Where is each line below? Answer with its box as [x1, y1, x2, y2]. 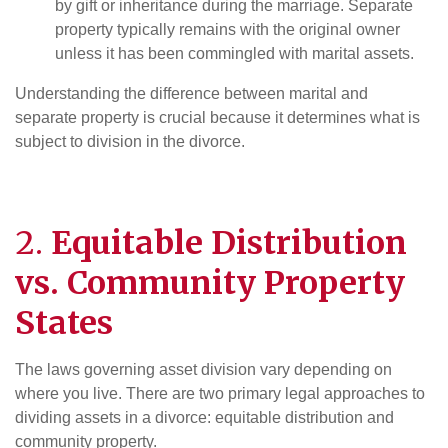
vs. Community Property [15, 263, 405, 303]
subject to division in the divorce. [15, 133, 245, 150]
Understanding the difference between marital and [15, 85, 368, 102]
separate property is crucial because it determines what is [15, 109, 420, 126]
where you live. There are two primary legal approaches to [15, 385, 425, 402]
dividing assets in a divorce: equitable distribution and [15, 409, 394, 426]
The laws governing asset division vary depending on [15, 361, 392, 378]
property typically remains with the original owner [55, 21, 400, 38]
